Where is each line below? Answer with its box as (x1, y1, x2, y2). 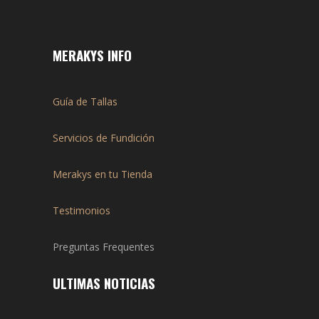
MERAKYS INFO (53, 45, 132, 66)
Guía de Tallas (53, 95, 117, 109)
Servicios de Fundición (53, 131, 155, 145)
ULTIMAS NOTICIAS (53, 273, 155, 293)
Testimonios (53, 204, 110, 218)
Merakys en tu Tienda (53, 167, 152, 182)
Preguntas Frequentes (53, 240, 155, 254)
